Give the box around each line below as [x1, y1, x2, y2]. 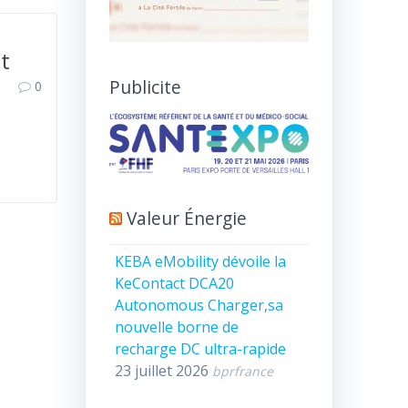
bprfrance [212, 362, 274, 381]
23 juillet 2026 [115, 361, 209, 382]
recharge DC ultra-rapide [115, 339, 287, 360]
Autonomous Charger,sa [115, 295, 284, 316]
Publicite [108, 74, 181, 99]
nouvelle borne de [115, 317, 240, 338]
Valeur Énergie [126, 205, 247, 230]
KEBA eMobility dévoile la [115, 251, 287, 272]
